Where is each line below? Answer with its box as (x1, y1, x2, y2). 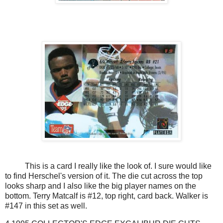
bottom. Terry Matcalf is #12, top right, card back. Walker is (5, 192, 208, 201)
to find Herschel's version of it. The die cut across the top (5, 172, 203, 181)
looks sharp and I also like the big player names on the (5, 182, 196, 191)
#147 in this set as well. (5, 202, 87, 211)
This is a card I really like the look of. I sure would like (5, 162, 212, 171)
